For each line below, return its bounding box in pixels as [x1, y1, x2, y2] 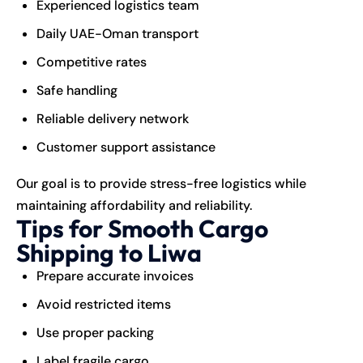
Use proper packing [36, 323, 154, 341]
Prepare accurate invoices [36, 267, 194, 284]
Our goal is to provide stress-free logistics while [16, 174, 306, 192]
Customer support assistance [36, 138, 216, 156]
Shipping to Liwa [16, 237, 202, 268]
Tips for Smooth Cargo [16, 212, 268, 244]
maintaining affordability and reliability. [16, 196, 252, 214]
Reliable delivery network [36, 109, 189, 127]
